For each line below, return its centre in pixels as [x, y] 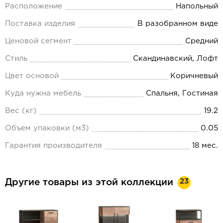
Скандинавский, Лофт [175, 59]
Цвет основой [32, 76]
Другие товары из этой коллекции [91, 183]
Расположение [34, 6]
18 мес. [205, 146]
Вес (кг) [21, 111]
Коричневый [194, 76]
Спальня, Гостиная [182, 94]
